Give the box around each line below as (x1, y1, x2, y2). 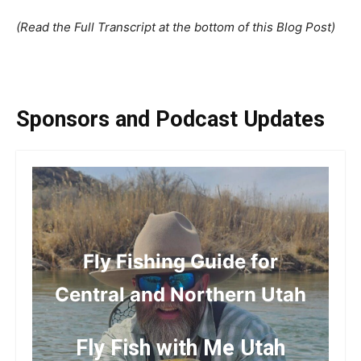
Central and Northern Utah (55, 283, 306, 306)
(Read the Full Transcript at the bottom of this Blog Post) (16, 19, 335, 35)
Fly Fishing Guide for (83, 250, 278, 273)
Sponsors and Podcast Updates (16, 106, 325, 132)
